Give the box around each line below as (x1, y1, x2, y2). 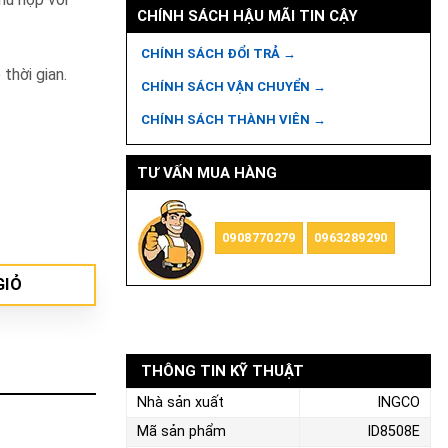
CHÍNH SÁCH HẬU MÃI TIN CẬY (136, 7, 358, 25)
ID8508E (367, 423, 420, 441)
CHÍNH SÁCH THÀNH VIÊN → (140, 112, 326, 127)
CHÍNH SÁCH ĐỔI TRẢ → (140, 46, 296, 61)
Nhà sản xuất (137, 394, 224, 412)
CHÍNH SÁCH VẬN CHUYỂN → (140, 79, 326, 94)
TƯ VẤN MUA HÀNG (136, 164, 277, 182)
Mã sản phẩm (137, 423, 226, 441)
